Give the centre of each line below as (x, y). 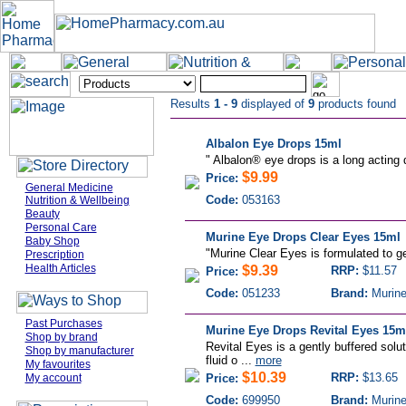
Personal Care (61, 227)
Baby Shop (52, 241)
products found (355, 104)
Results (192, 104)
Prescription (54, 255)
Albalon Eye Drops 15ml (273, 144)
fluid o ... (230, 360)
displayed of (273, 104)
